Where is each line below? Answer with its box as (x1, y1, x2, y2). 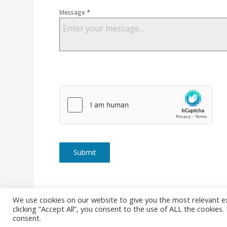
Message (59, 8, 87, 17)
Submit (73, 147, 96, 157)
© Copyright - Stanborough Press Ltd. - (59, 212, 165, 220)
